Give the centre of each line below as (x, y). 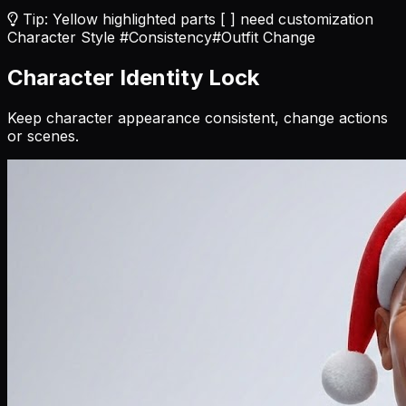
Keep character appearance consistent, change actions (198, 118)
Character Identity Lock (133, 78)
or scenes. (43, 136)
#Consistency (166, 38)
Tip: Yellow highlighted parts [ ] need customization (196, 19)
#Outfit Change (264, 38)
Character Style (61, 38)
